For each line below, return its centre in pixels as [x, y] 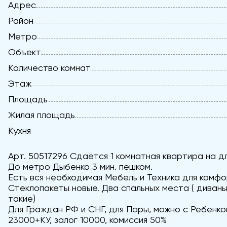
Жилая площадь [42, 115]
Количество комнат [49, 68]
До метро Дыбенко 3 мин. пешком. [80, 166]
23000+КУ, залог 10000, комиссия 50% [87, 220]
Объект [25, 52]
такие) [22, 198]
